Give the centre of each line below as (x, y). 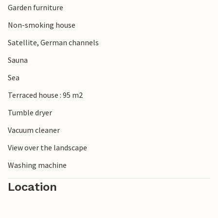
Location (32, 187)
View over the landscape (47, 148)
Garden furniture (36, 8)
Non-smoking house (42, 25)
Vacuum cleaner (34, 130)
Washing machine (37, 165)
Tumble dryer (30, 113)
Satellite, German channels (53, 43)
